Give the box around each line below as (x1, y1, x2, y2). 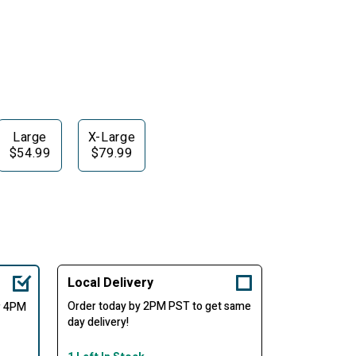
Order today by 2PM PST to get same (67, 298, 251, 315)
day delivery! (67, 314, 129, 331)
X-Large (87, 128, 136, 148)
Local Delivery (67, 273, 153, 293)
